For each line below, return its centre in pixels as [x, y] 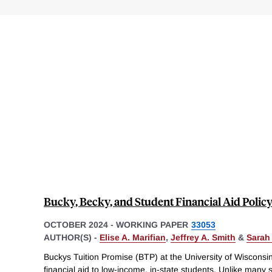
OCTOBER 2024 [76, 224]
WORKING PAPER [152, 224]
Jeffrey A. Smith [203, 237]
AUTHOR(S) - [72, 237]
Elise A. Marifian [133, 237]
